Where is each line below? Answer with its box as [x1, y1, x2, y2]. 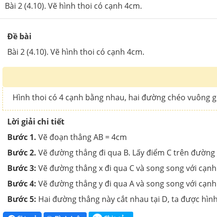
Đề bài [7, 31, 31, 42]
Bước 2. [7, 147, 36, 158]
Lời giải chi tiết [7, 116, 64, 127]
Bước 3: [7, 162, 36, 173]
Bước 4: [7, 178, 38, 189]
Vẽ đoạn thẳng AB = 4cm [38, 131, 127, 142]
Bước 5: [7, 193, 36, 204]
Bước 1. [7, 131, 38, 142]
